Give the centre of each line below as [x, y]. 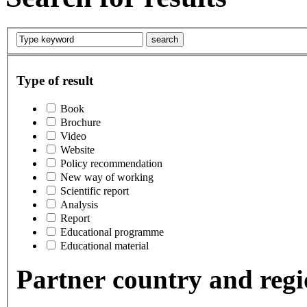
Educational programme [112, 232]
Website [77, 149]
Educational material [105, 245]
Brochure [81, 122]
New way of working [107, 177]
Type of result [55, 80]
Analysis [79, 204]
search [165, 40]
